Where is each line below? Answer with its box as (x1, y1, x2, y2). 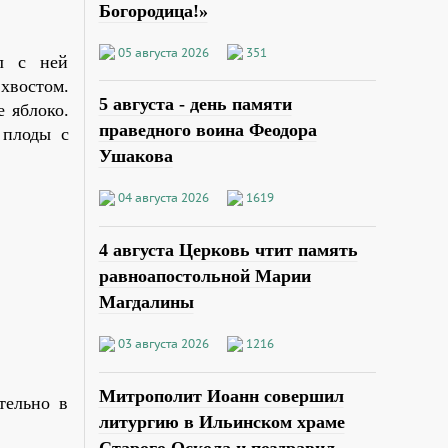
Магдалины (98, 292, 194, 313)
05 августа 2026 (117, 44, 209, 60)
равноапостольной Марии (98, 266, 311, 287)
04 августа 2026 (117, 190, 209, 206)
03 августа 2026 (117, 336, 209, 352)
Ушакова (98, 146, 173, 167)
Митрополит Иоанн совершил (98, 386, 344, 407)
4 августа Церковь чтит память (98, 240, 358, 261)
